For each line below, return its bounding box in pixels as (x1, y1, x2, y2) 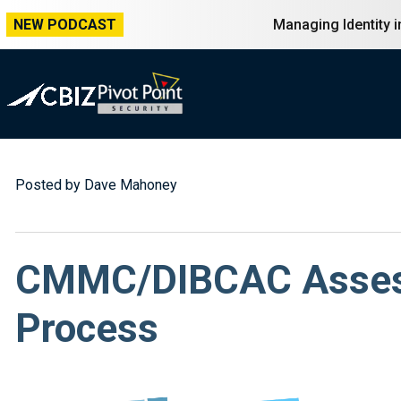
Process (15, 304, 158, 352)
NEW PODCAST (13, 16, 116, 33)
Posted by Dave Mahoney (15, 176, 177, 194)
